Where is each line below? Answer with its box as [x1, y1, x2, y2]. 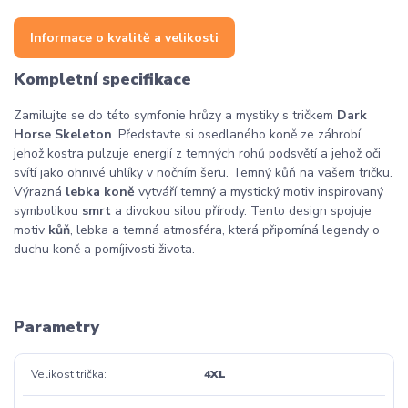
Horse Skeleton [14, 125, 112, 143]
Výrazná [14, 182, 66, 200]
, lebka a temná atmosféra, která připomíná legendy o [70, 220, 380, 239]
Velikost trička [30, 366, 104, 382]
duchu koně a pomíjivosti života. [14, 240, 195, 258]
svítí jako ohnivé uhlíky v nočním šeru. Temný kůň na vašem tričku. [14, 163, 393, 181]
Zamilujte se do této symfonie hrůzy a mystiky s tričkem [14, 106, 337, 124]
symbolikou [14, 201, 82, 219]
